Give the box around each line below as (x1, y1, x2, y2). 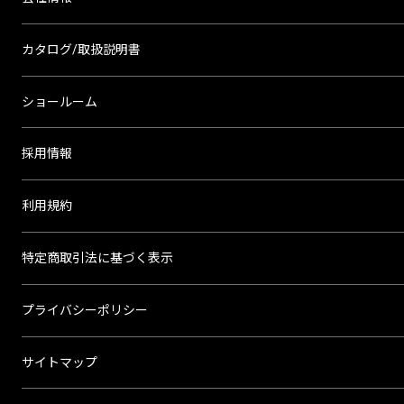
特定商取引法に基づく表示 (21, 250, 173, 265)
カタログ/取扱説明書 (21, 41, 141, 57)
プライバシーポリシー (21, 302, 148, 317)
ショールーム (21, 94, 97, 109)
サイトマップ (21, 354, 97, 370)
